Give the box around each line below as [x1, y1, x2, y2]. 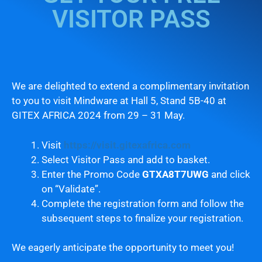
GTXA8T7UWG [142, 168, 209, 180]
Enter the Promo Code [42, 168, 142, 180]
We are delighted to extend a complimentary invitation [12, 80, 249, 92]
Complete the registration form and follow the [42, 197, 244, 209]
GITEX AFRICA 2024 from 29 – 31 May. [12, 109, 185, 122]
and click [209, 168, 250, 180]
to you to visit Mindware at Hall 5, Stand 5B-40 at [12, 95, 226, 107]
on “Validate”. [42, 182, 101, 195]
